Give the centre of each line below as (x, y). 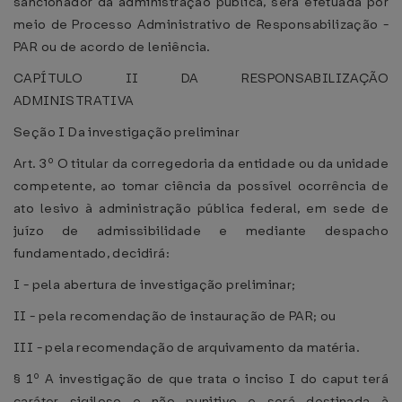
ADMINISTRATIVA (74, 100)
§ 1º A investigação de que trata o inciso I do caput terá (201, 379)
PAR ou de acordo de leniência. (112, 47)
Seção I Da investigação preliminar (127, 132)
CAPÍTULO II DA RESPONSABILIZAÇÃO (201, 78)
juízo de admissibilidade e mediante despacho (201, 231)
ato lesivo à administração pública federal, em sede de (201, 208)
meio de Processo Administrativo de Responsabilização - (201, 24)
